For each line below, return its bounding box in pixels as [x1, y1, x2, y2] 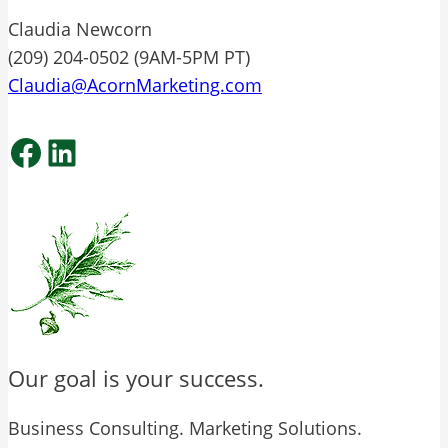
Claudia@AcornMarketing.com [8, 72, 262, 97]
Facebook [7, 126, 168, 176]
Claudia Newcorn [8, 16, 152, 41]
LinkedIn [43, 126, 186, 176]
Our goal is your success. [8, 362, 264, 393]
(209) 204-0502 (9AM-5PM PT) [8, 44, 250, 69]
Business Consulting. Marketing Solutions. [8, 415, 362, 440]
